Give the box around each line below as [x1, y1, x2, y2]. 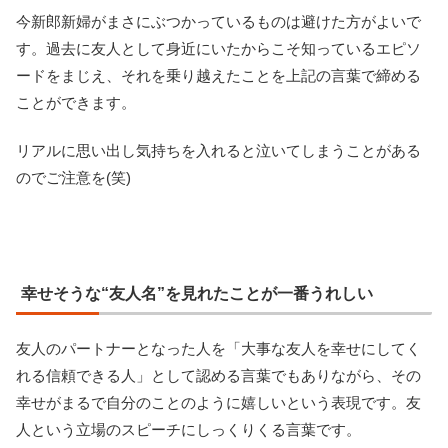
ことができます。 [16, 93, 136, 111]
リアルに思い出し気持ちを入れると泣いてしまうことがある [16, 141, 421, 159]
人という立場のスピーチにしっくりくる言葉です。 [16, 420, 361, 438]
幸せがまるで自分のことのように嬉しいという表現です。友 [16, 393, 421, 411]
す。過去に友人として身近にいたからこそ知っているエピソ [16, 39, 421, 57]
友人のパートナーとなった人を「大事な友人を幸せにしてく [16, 339, 421, 357]
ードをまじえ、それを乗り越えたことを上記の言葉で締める [16, 66, 421, 84]
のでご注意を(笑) [16, 168, 131, 186]
